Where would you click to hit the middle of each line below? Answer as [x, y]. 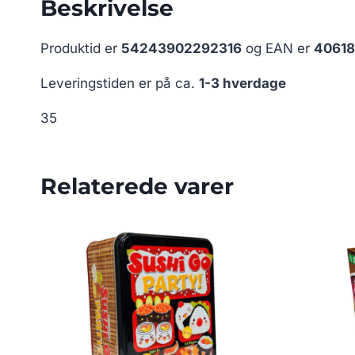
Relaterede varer [137, 187]
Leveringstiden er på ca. [120, 84]
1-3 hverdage [242, 84]
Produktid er [81, 49]
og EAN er [278, 49]
